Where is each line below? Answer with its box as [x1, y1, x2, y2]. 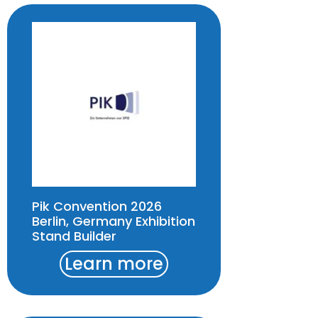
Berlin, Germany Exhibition [32, 212, 195, 230]
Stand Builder [32, 226, 116, 245]
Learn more [65, 251, 164, 275]
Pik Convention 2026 [32, 197, 162, 215]
